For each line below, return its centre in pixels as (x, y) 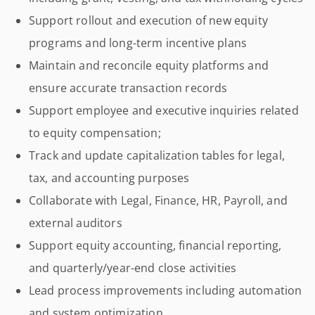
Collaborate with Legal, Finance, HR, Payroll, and (158, 200)
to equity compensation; (95, 133)
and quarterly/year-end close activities (133, 268)
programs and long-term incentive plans (138, 43)
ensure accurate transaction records (128, 88)
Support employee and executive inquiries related (164, 110)
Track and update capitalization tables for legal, (157, 155)
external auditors (76, 223)
